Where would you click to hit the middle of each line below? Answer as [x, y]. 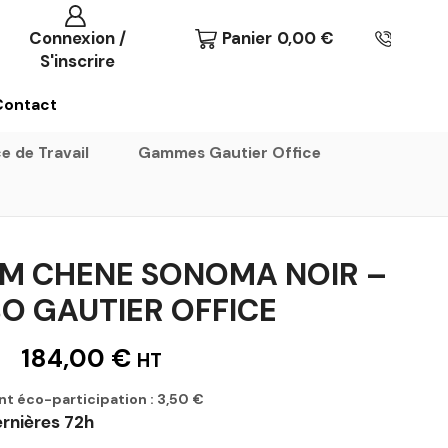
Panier [247, 38]
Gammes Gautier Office [230, 152]
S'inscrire [78, 60]
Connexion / [78, 37]
